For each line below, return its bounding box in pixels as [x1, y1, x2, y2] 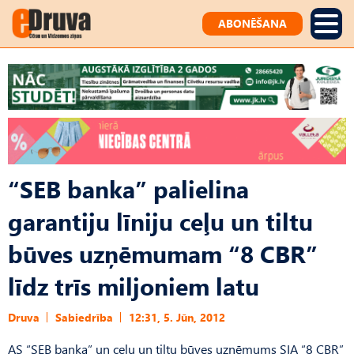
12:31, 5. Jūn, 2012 [129, 309, 225, 325]
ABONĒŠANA [218, 16, 287, 31]
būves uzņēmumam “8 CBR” [8, 236, 318, 269]
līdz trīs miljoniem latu [8, 269, 259, 302]
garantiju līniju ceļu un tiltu [8, 204, 313, 237]
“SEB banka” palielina [8, 171, 249, 205]
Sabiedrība [55, 309, 113, 325]
